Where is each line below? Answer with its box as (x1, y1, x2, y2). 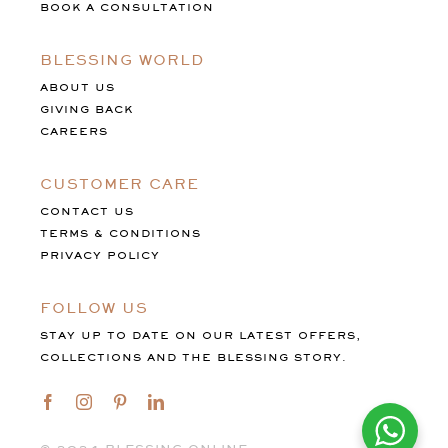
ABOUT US (39, 81, 115, 95)
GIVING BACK (39, 103, 133, 117)
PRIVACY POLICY (39, 249, 160, 263)
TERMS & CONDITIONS (39, 227, 201, 241)
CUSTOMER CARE (39, 175, 199, 193)
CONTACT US (39, 205, 134, 219)
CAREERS (39, 125, 108, 139)
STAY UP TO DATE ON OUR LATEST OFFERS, (39, 329, 361, 343)
